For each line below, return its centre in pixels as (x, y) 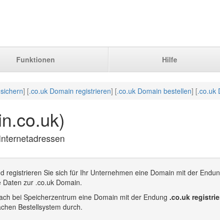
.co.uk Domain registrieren (70, 91)
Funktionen (36, 59)
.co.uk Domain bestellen (154, 91)
